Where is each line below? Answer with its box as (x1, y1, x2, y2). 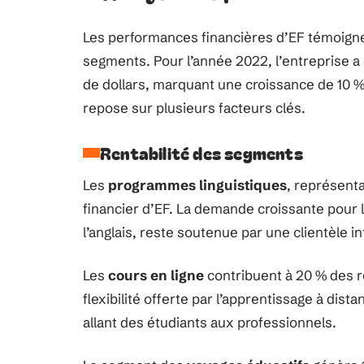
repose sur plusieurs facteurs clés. (83, 99, 305, 116)
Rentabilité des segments (100, 141, 303, 165)
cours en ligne (108, 266, 204, 284)
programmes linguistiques (108, 176, 287, 193)
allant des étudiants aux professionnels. (83, 314, 336, 331)
